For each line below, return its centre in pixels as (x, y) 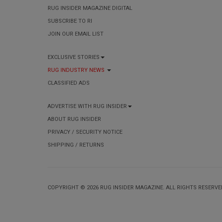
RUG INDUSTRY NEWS (77, 70)
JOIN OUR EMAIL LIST (76, 34)
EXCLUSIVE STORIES (74, 57)
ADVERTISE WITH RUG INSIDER (87, 106)
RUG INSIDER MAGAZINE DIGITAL (90, 8)
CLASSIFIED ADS (69, 83)
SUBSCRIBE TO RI (70, 21)
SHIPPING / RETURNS (76, 145)
